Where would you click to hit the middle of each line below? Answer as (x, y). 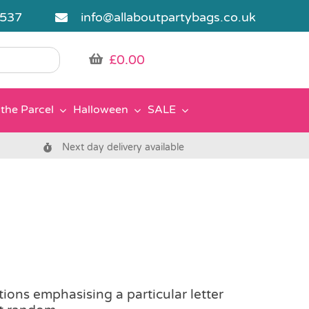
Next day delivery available (123, 147)
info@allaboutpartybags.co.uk (169, 17)
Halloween (101, 110)
